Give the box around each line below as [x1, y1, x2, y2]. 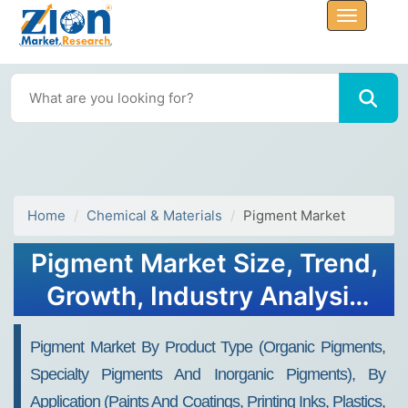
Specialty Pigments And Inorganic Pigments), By [30, 365, 385, 383]
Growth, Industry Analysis [46, 280, 362, 311]
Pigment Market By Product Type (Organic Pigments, [30, 338, 385, 356]
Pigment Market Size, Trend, [30, 248, 378, 279]
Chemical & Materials [87, 207, 222, 224]
